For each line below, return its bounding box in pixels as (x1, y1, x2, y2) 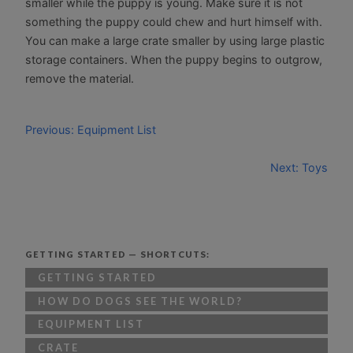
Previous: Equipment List (25, 122, 156, 136)
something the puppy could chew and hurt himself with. (25, 15, 322, 29)
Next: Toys (270, 160, 328, 174)
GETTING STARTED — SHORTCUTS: (25, 248, 210, 259)
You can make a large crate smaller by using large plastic (25, 34, 325, 48)
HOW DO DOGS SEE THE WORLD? (38, 294, 243, 307)
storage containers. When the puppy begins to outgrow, (25, 53, 322, 67)
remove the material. (25, 72, 134, 86)
